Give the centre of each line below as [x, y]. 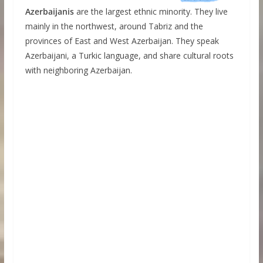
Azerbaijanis [49, 12]
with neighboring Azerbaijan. [78, 70]
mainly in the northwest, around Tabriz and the [114, 26]
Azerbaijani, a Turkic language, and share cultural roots [129, 56]
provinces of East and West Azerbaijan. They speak [122, 41]
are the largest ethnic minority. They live [151, 12]
